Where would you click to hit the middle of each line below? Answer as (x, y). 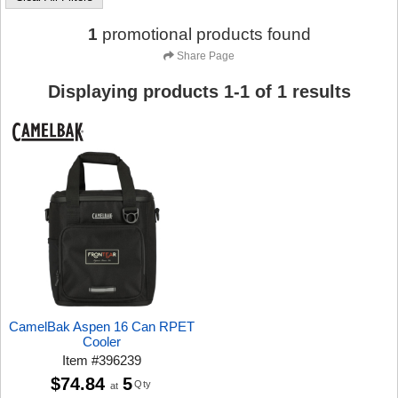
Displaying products (133, 92)
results (318, 92)
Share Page (206, 56)
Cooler (102, 341)
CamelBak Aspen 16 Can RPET (102, 326)
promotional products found (206, 34)
